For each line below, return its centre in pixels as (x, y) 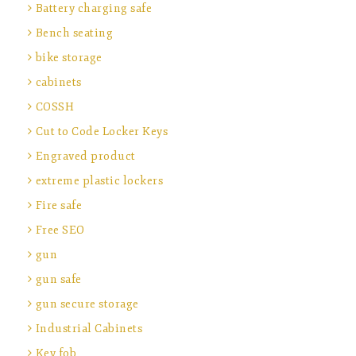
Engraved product (85, 157)
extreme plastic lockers (99, 181)
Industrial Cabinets (89, 329)
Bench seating (74, 33)
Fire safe (58, 206)
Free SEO (60, 230)
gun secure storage (87, 304)
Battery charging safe (93, 9)
